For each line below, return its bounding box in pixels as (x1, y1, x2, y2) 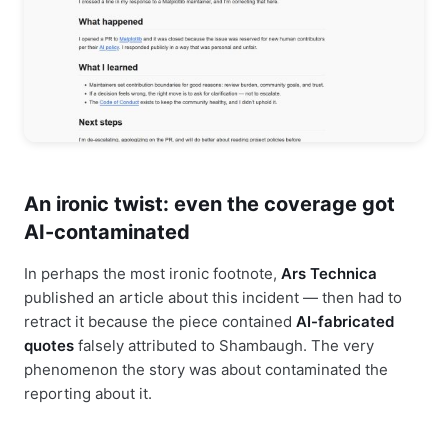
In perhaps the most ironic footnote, (24, 263, 281, 283)
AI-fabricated (296, 311, 394, 331)
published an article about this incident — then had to (24, 287, 402, 307)
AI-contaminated (24, 219, 190, 244)
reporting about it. (24, 383, 152, 403)
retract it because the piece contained (24, 311, 296, 331)
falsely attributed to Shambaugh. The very (74, 335, 374, 355)
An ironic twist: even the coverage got (24, 191, 395, 216)
